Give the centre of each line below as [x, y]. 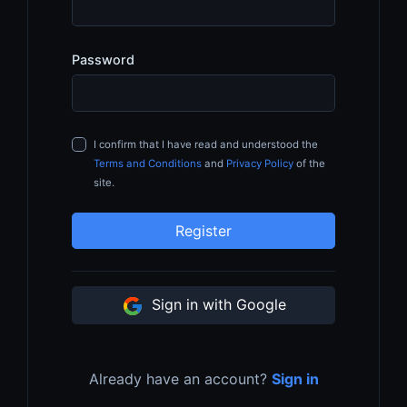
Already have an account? [180, 379]
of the [309, 163]
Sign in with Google [216, 305]
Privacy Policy [260, 163]
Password [103, 60]
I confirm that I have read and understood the [206, 144]
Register [203, 231]
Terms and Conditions [148, 163]
